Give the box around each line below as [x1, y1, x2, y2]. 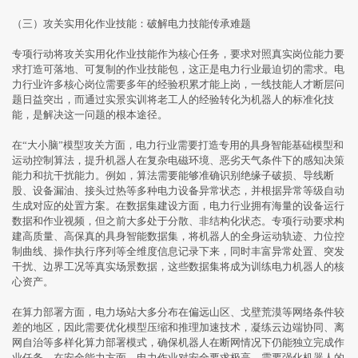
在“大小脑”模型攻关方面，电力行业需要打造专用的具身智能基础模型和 [12, 139, 344, 152]
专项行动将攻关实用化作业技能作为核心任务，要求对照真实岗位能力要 [12, 48, 344, 61]
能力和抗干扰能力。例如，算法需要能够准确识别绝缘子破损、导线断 [12, 169, 334, 182]
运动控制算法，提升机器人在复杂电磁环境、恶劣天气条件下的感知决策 [12, 154, 344, 167]
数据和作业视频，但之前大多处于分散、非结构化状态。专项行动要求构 [12, 215, 344, 228]
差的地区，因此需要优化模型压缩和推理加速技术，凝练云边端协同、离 [12, 321, 344, 334]
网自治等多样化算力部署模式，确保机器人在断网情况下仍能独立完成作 [12, 336, 344, 349]
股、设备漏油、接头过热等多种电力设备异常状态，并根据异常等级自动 [12, 185, 344, 197]
